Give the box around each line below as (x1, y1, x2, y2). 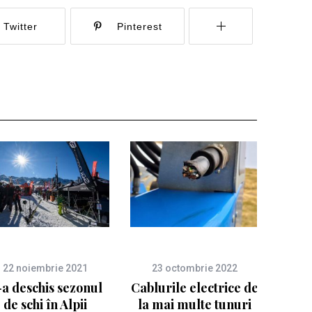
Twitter (3, 21, 38, 32)
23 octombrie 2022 (151, 263, 237, 274)
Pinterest (116, 21, 162, 32)
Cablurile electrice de (130, 279, 258, 296)
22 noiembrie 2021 (3, 263, 88, 274)
